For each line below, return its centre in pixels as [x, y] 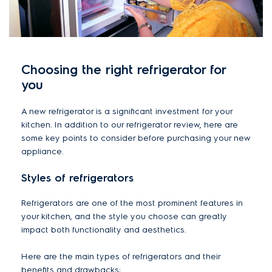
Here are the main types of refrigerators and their [121, 256]
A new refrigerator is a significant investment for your [127, 111]
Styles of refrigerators [77, 177]
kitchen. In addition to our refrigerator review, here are [130, 124]
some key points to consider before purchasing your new [136, 138]
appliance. [42, 151]
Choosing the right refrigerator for [124, 69]
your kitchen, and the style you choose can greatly [124, 216]
